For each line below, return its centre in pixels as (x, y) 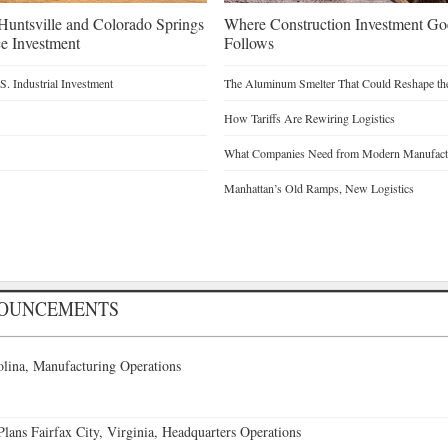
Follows (248, 42)
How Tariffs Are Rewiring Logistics (309, 117)
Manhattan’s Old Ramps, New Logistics (318, 187)
